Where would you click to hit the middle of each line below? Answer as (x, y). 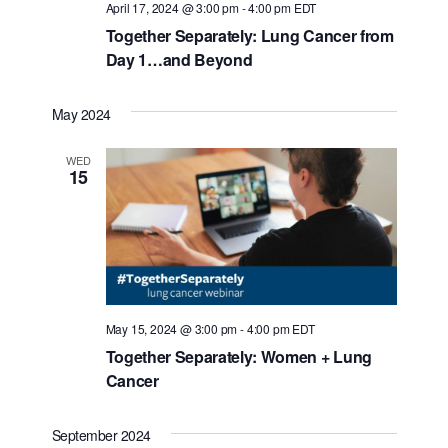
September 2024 (101, 435)
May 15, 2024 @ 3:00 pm (171, 329)
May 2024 (81, 113)
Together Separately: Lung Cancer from (249, 35)
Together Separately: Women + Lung (238, 357)
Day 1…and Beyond (179, 59)
